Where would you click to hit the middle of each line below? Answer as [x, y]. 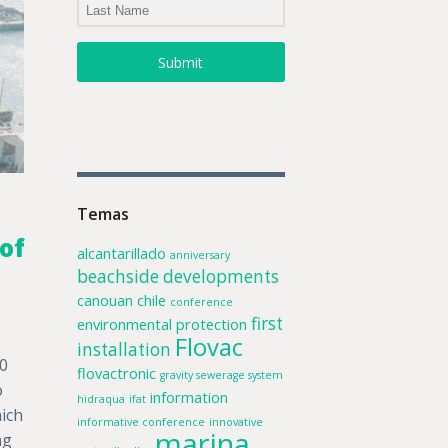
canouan [104, 300]
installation [123, 350]
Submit [181, 62]
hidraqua [100, 399]
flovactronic [116, 373]
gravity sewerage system [221, 375]
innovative [235, 422]
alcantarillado [121, 253]
